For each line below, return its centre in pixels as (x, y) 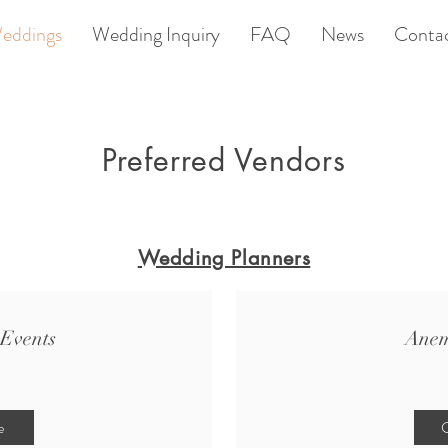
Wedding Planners (224, 258)
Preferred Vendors (224, 160)
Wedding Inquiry (156, 34)
